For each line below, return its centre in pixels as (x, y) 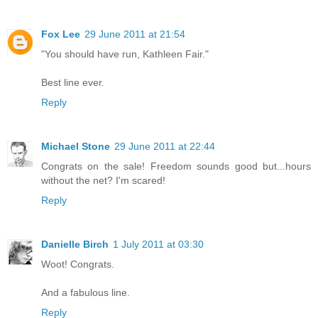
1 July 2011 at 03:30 (158, 245)
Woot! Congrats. (78, 264)
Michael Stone (76, 147)
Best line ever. (73, 83)
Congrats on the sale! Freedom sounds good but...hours (176, 166)
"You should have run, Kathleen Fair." (125, 54)
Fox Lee (61, 34)
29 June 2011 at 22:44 (165, 147)
